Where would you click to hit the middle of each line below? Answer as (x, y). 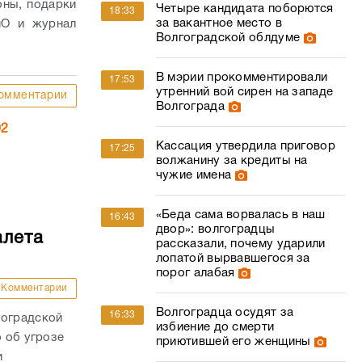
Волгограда (190, 107)
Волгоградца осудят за (225, 313)
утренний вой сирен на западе (244, 92)
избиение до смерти (215, 327)
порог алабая (195, 273)
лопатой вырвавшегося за (233, 259)
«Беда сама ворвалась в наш (240, 215)
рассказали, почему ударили (240, 244)
